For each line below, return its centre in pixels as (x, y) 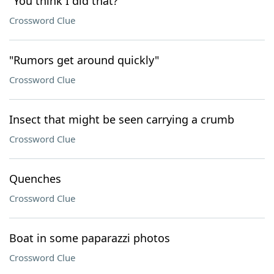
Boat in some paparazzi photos (90, 238)
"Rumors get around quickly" (84, 60)
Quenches (35, 179)
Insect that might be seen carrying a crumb (122, 119)
